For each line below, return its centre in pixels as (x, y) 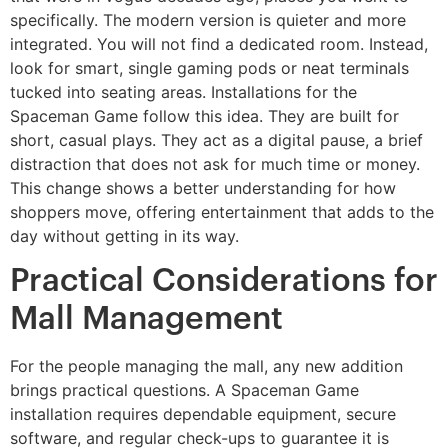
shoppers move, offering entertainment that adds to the (222, 211)
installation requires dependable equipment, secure (203, 414)
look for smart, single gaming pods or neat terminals (209, 67)
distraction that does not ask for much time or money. (215, 163)
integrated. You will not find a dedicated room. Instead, (219, 43)
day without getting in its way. (124, 235)
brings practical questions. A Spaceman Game (184, 390)
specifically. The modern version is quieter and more (208, 19)
